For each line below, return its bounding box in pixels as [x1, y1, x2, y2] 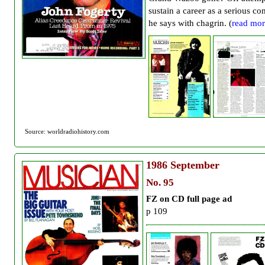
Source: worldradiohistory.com [25, 127, 109, 135]
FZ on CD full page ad [146, 193, 232, 203]
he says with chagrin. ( [148, 17, 232, 28]
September [167, 159, 219, 171]
